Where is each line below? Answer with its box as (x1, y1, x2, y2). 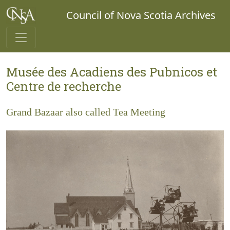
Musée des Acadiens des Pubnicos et (6, 64, 217, 80)
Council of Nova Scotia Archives (66, 8, 216, 22)
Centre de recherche (6, 78, 121, 94)
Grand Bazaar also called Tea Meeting (6, 106, 165, 118)
